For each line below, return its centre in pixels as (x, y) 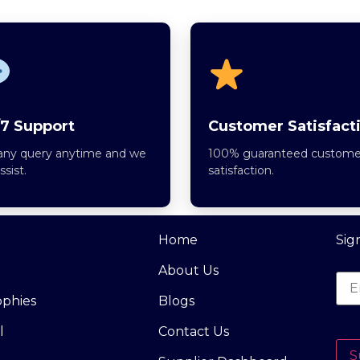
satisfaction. (241, 171)
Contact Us (194, 332)
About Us (188, 271)
